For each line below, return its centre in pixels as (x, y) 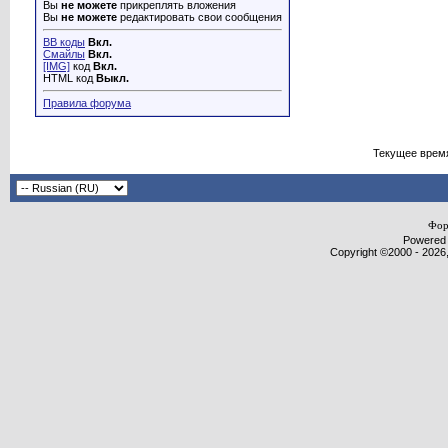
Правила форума (87, 103)
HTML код (69, 78)
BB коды (64, 42)
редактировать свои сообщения (199, 17)
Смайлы (64, 54)
